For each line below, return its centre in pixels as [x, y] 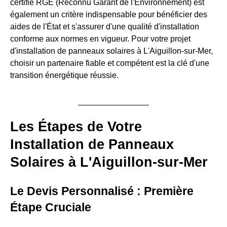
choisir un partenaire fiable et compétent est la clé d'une [110, 63]
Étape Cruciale [51, 207]
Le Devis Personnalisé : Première [102, 191]
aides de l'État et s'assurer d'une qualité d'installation [105, 26]
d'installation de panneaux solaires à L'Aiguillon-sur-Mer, [111, 51]
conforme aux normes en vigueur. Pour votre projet [100, 39]
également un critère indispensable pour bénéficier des [109, 14]
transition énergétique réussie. [64, 75]
